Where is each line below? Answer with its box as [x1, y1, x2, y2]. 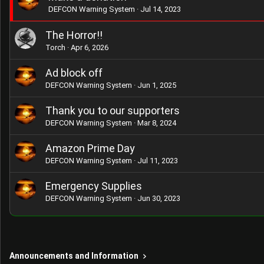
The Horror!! [45, 29, 103, 41]
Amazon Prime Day [45, 142, 135, 154]
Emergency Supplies [45, 180, 142, 192]
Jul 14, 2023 [140, 5, 181, 14]
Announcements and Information [9, 251, 138, 260]
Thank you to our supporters [45, 104, 180, 117]
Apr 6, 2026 [71, 43, 108, 52]
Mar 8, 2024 [137, 118, 176, 127]
